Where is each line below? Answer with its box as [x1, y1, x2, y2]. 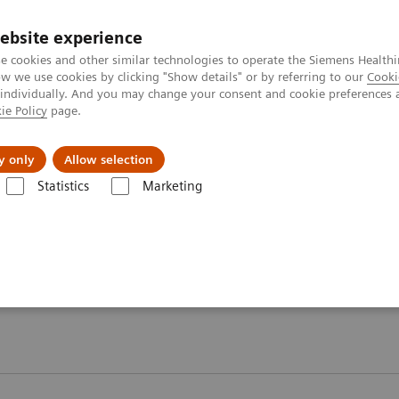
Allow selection [64, 152, 153, 167]
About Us [179, 137, 240, 155]
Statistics [37, 178, 89, 194]
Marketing [142, 178, 202, 194]
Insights [56, 137, 110, 155]
